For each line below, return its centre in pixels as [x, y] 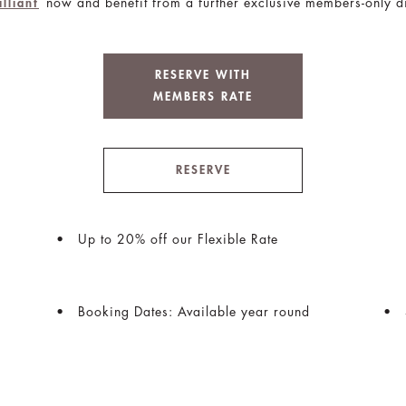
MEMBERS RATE [203, 96]
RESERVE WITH [203, 74]
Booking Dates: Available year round [193, 311]
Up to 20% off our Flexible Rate [178, 239]
